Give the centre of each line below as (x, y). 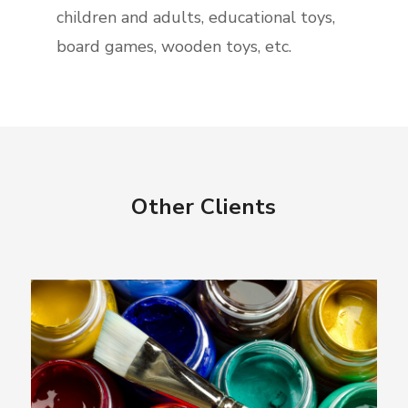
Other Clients (204, 206)
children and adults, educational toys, (196, 17)
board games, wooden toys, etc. (174, 46)
